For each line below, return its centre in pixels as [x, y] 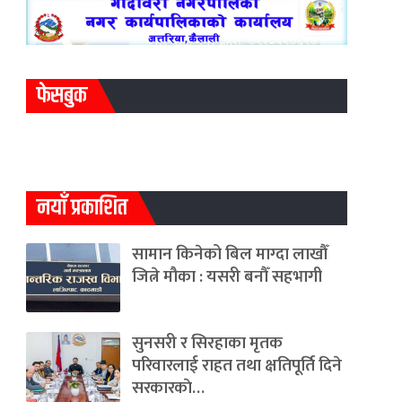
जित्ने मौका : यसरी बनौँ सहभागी [227, 276]
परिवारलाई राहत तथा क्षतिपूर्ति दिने [236, 366]
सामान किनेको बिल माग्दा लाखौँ [229, 254]
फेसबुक [61, 96]
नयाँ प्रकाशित [82, 208]
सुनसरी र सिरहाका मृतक [207, 344]
